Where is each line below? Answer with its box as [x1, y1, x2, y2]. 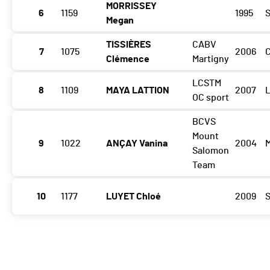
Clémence [106, 54, 149, 64]
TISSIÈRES [106, 40, 151, 50]
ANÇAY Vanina [106, 139, 168, 149]
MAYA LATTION [106, 86, 169, 96]
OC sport [192, 93, 229, 103]
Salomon [192, 146, 229, 156]
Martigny [192, 54, 229, 64]
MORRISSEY [106, 1, 157, 11]
